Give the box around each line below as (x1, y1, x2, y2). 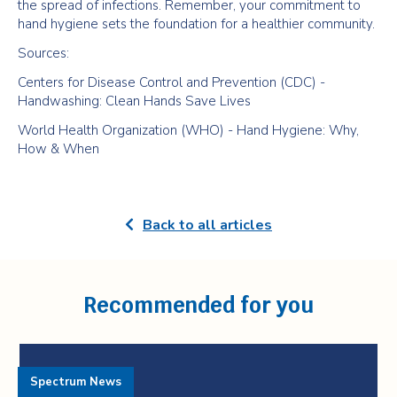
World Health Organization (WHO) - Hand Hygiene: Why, (18, 121, 359, 139)
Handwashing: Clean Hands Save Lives (18, 92, 251, 110)
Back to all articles (143, 215, 272, 235)
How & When (18, 140, 99, 158)
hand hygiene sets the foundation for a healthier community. (18, 15, 375, 33)
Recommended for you (83, 292, 314, 319)
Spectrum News (30, 374, 121, 390)
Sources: (18, 44, 69, 62)
